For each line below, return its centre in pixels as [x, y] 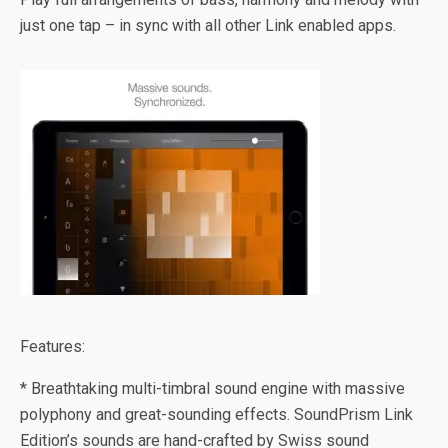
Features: [52, 346]
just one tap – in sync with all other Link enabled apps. [208, 25]
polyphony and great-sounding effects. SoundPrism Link [216, 414]
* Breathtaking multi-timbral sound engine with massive [212, 388]
